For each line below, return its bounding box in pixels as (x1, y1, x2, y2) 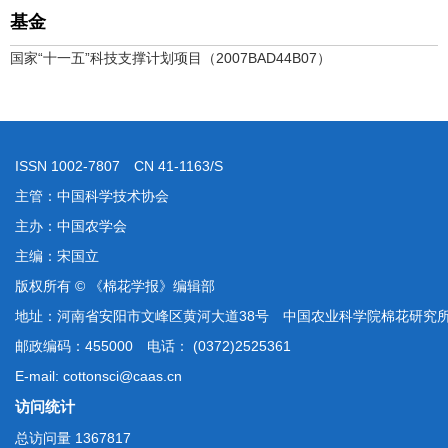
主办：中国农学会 (15, 218, 127, 234)
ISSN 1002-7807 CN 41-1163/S (15, 158, 223, 174)
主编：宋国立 (15, 248, 99, 264)
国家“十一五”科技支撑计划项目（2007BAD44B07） (10, 50, 331, 66)
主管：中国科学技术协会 (15, 188, 169, 204)
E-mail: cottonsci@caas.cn (15, 368, 182, 384)
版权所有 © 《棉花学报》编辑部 (15, 278, 215, 294)
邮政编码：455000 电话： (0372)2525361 (15, 338, 291, 354)
